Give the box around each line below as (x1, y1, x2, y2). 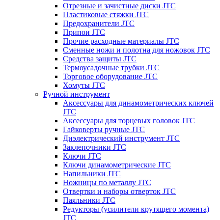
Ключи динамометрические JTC (63, 160, 171, 169)
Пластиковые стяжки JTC (63, 10, 149, 19)
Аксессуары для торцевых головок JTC (63, 116, 195, 125)
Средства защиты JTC (63, 54, 137, 63)
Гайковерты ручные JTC (63, 125, 145, 134)
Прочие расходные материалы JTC (63, 36, 179, 45)
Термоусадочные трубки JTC (63, 63, 160, 72)
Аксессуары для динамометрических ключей (63, 98, 214, 107)
